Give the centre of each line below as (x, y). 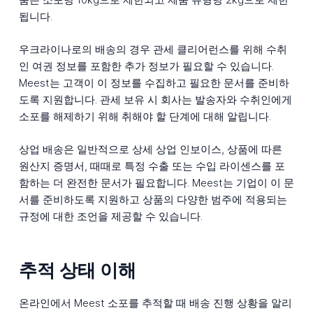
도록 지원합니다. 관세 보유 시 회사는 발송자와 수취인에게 (155, 99)
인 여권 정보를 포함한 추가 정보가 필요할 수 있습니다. (146, 66)
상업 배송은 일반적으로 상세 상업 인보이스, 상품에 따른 (150, 149)
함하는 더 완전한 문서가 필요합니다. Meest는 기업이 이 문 (156, 182)
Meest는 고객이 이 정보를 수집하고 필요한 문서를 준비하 (154, 82)
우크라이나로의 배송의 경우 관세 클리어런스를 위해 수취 (153, 49)
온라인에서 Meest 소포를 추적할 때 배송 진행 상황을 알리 (155, 303)
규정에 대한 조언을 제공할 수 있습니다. (110, 216)
